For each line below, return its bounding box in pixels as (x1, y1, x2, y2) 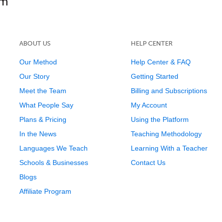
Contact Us (130, 159, 166, 166)
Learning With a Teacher (130, 144, 208, 152)
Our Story (19, 72, 50, 80)
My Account (130, 101, 167, 109)
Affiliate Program (19, 187, 71, 195)
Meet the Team (19, 87, 66, 95)
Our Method (19, 58, 57, 66)
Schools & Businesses (19, 159, 88, 166)
